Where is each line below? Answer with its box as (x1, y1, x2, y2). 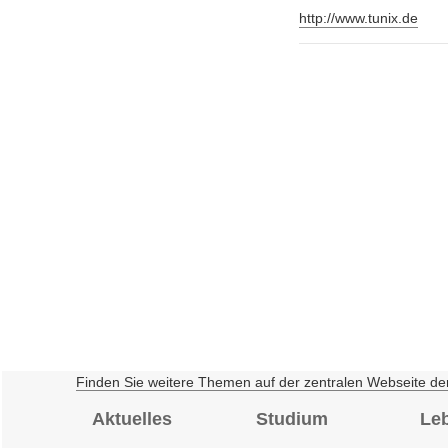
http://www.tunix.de (298, 11, 418, 27)
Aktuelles (91, 408, 172, 429)
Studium (255, 408, 328, 429)
